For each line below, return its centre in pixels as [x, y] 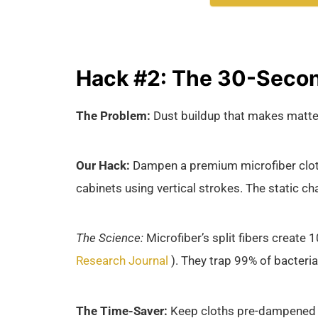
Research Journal [124, 261]
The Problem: [113, 115]
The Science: [110, 238]
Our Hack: [103, 165]
